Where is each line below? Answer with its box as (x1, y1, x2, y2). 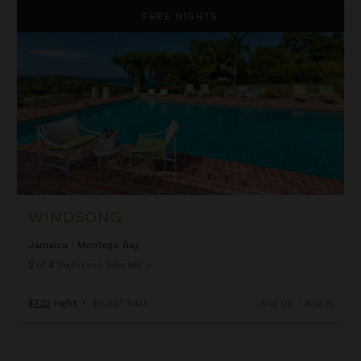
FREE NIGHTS (143, 10, 218, 22)
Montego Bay (77, 239, 140, 251)
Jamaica (28, 239, 68, 251)
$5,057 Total (92, 297, 147, 309)
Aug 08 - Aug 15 (259, 297, 333, 309)
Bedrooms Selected (57, 259, 142, 271)
